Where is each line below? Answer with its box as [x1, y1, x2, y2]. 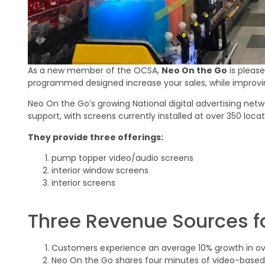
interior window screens [51, 164, 148, 177]
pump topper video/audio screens [51, 152, 193, 164]
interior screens [51, 177, 115, 189]
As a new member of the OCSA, [28, 64, 161, 76]
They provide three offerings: [28, 131, 163, 143]
